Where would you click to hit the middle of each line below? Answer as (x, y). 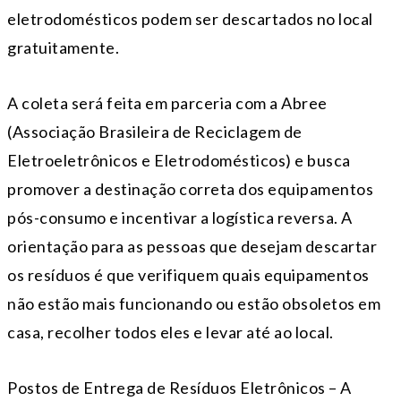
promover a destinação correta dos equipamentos (190, 188)
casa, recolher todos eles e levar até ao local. (171, 332)
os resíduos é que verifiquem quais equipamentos (188, 274)
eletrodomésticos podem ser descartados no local (190, 18)
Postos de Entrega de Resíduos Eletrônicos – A (179, 387)
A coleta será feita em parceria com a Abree (167, 102)
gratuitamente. (63, 47)
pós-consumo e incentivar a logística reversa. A (180, 217)
